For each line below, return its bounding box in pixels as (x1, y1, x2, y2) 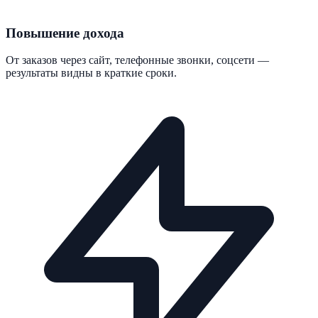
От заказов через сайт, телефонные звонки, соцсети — (6, 54, 269, 67)
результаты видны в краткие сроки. (6, 67, 177, 79)
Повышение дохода (6, 25, 124, 40)
